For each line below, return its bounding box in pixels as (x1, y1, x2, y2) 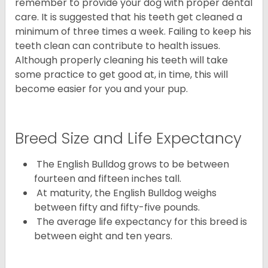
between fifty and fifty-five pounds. (34, 200, 200, 215)
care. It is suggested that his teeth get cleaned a (15, 10, 242, 25)
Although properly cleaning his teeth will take (15, 53, 228, 68)
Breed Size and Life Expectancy (15, 128, 242, 150)
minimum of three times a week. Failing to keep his (15, 25, 251, 39)
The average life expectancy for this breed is (34, 215, 247, 229)
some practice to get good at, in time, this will (15, 68, 228, 82)
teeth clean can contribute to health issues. (15, 39, 220, 53)
